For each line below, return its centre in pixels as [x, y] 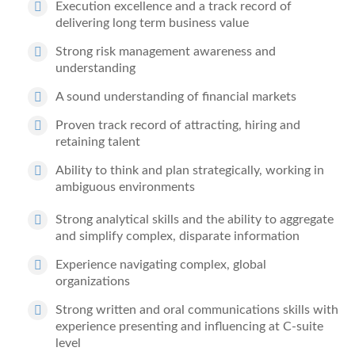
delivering [84, 23]
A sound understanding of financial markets [176, 97]
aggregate [307, 219]
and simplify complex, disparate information [177, 236]
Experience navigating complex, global [161, 265]
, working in [292, 170]
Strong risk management [124, 52]
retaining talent [98, 142]
